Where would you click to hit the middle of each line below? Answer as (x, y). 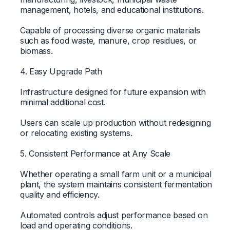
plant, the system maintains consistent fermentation (116, 184)
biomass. (36, 51)
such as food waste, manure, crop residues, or (108, 40)
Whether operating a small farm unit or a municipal (116, 174)
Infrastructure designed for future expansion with (113, 92)
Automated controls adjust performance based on (114, 215)
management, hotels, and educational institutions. (112, 9)
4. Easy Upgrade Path (61, 71)
